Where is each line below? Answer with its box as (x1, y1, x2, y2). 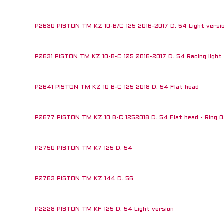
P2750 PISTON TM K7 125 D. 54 (35, 145, 132, 151)
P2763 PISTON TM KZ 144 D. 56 (35, 176, 133, 182)
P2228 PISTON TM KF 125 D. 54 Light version (35, 206, 174, 212)
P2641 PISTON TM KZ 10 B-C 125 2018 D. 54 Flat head (35, 84, 199, 90)
